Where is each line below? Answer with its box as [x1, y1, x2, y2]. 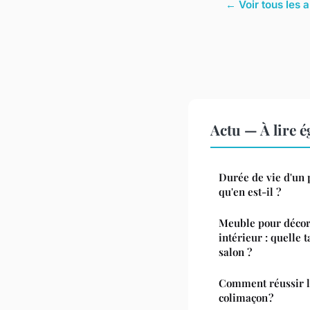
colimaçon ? [219, 290, 273, 304]
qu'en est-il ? [219, 184, 281, 199]
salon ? [219, 244, 252, 259]
